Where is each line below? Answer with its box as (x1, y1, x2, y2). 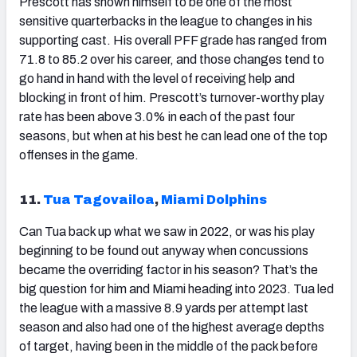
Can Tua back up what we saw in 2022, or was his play (19, 225, 315, 239)
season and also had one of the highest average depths (19, 320, 324, 335)
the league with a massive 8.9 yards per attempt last (19, 301, 308, 316)
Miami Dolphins (161, 193, 267, 207)
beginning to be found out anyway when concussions (19, 244, 308, 258)
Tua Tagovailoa (43, 193, 155, 207)
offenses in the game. (19, 148, 139, 163)
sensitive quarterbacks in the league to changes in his (19, 14, 312, 29)
